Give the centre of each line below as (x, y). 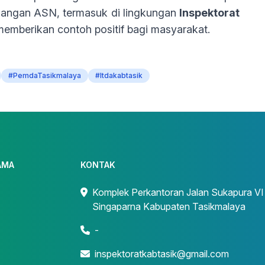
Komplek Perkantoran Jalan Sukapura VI (178, 192)
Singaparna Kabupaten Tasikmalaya (169, 206)
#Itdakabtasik (119, 75)
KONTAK (98, 165)
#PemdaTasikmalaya (45, 75)
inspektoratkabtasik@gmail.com (162, 254)
